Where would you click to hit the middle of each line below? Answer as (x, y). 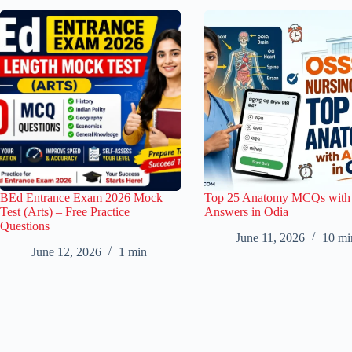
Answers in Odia (246, 211)
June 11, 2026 (270, 237)
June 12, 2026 (66, 251)
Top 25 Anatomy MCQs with (277, 197)
